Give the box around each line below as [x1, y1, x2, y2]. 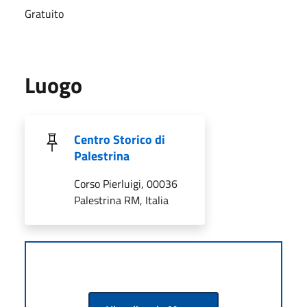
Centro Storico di [74, 130, 165, 149]
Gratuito [25, 5, 64, 23]
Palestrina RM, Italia [74, 192, 169, 209]
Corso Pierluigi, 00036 [74, 175, 177, 193]
